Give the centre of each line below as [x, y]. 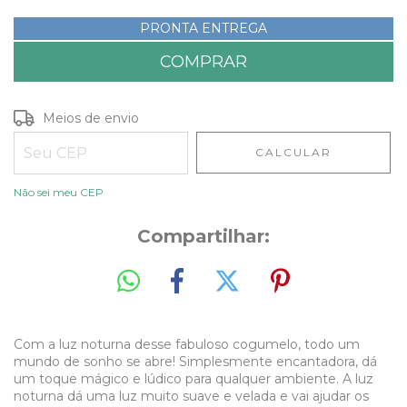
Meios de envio [91, 118]
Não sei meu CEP [59, 192]
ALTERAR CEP [342, 116]
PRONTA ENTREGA [203, 28]
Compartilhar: [203, 236]
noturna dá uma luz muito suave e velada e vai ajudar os [191, 396]
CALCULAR [294, 152]
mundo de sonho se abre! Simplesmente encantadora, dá [195, 361]
